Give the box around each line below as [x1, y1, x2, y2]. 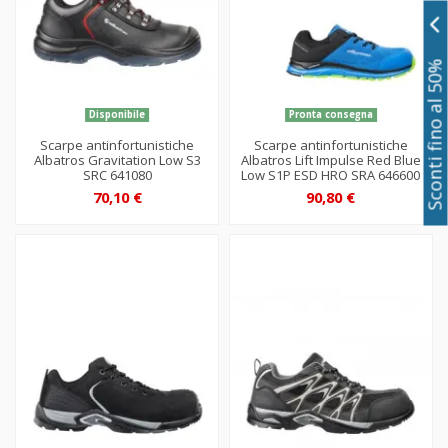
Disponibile [89, 108, 146, 122]
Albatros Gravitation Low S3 [33, 151, 201, 170]
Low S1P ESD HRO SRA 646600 [241, 166, 421, 185]
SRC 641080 [82, 166, 152, 185]
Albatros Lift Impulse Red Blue [240, 151, 421, 170]
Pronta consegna [288, 108, 373, 122]
